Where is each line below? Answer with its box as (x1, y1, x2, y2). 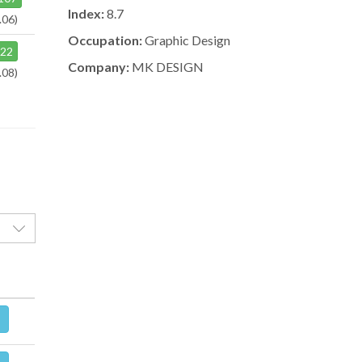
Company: (67, 59, 129, 75)
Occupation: (67, 32, 142, 48)
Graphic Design (141, 32, 230, 48)
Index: (67, 6, 104, 22)
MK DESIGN (128, 59, 204, 75)
